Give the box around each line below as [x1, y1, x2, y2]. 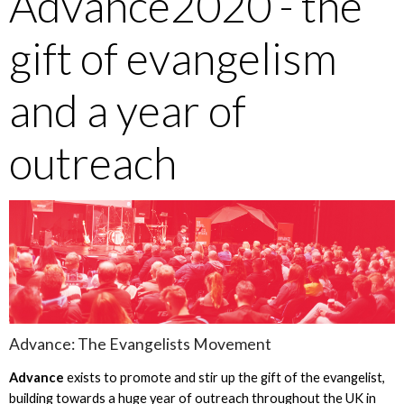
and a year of [8, 84, 246, 137]
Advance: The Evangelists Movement [8, 334, 271, 353]
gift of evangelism [8, 32, 337, 85]
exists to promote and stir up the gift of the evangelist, [66, 369, 385, 385]
